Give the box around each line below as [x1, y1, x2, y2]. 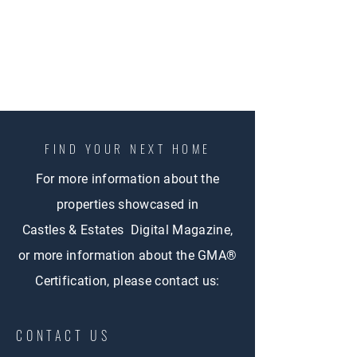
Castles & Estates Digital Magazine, [22, 222, 233, 237]
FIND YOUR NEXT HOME [45, 139, 211, 157]
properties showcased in [56, 197, 199, 212]
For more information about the [35, 171, 220, 186]
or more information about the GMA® [18, 248, 237, 263]
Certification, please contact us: [35, 273, 220, 288]
